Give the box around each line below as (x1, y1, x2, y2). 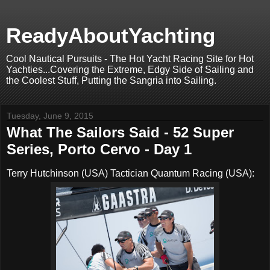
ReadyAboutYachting (6, 24, 215, 47)
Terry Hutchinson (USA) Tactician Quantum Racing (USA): (7, 168, 254, 178)
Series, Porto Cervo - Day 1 (7, 141, 192, 157)
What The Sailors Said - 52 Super (7, 124, 234, 140)
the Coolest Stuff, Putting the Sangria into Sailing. (6, 75, 216, 86)
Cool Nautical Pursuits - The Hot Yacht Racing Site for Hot (6, 54, 254, 64)
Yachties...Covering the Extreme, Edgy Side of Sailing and (6, 64, 254, 75)
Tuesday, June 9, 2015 (7, 111, 93, 121)
